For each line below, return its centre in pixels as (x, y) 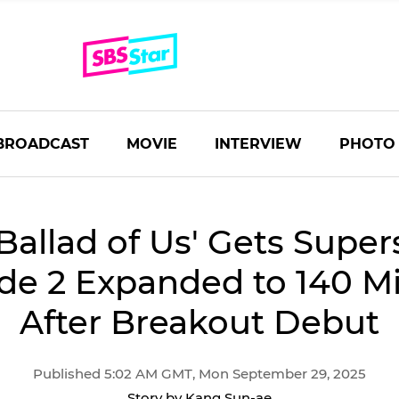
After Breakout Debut (199, 322)
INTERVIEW (258, 143)
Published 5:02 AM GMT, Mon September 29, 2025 (199, 374)
